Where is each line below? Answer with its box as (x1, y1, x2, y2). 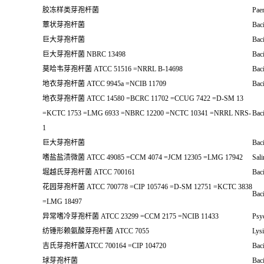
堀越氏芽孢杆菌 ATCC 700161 (42, 168, 135, 176)
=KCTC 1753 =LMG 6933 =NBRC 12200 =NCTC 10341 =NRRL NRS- (42, 109, 251, 117)
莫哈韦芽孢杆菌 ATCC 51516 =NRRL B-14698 (42, 65, 183, 73)
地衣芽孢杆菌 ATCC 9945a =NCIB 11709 (42, 80, 166, 88)
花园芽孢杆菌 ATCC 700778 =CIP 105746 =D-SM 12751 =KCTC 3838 (42, 183, 252, 191)
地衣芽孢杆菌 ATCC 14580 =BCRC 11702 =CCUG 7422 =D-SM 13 (42, 94, 243, 103)
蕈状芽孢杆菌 (42, 21, 85, 29)
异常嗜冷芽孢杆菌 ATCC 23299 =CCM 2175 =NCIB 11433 (42, 212, 219, 220)
